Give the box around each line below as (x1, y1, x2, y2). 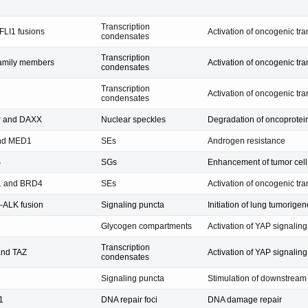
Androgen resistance (208, 135, 285, 146)
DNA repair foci (101, 294, 157, 305)
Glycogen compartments (101, 221, 192, 231)
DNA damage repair (208, 294, 282, 305)
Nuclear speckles (101, 114, 166, 124)
